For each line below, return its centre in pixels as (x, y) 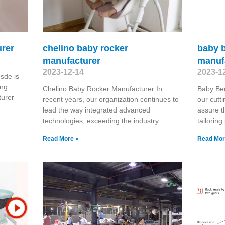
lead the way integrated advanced (96, 110)
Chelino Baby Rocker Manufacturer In (102, 89)
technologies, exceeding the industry (100, 120)
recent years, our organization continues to (110, 99)
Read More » (61, 138)
